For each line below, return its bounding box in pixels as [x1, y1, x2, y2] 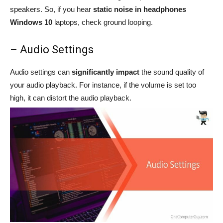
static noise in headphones [93, 5, 186, 14]
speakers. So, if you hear [10, 5, 93, 14]
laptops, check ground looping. [54, 18, 153, 27]
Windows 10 [10, 18, 54, 27]
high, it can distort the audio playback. [10, 94, 131, 103]
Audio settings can [10, 68, 72, 77]
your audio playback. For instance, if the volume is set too [10, 81, 196, 90]
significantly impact [72, 68, 139, 77]
